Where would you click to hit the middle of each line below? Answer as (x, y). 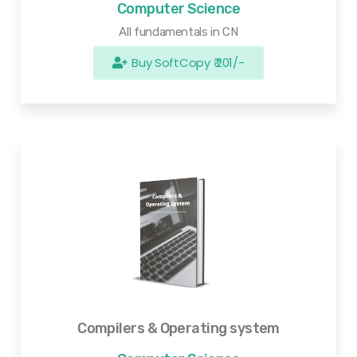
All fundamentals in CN (178, 32)
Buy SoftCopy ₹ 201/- (188, 63)
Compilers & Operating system (178, 328)
